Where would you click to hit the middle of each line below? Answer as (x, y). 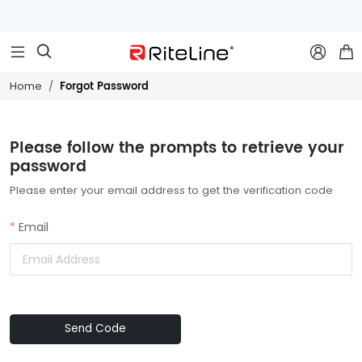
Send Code (95, 329)
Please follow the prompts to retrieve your (177, 148)
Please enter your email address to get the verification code (171, 190)
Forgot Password (104, 87)
